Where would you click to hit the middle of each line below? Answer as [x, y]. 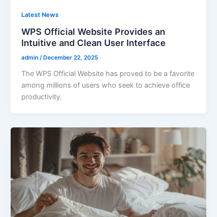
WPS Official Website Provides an [93, 32]
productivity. [42, 97]
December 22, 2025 [71, 57]
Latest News [40, 15]
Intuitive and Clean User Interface [94, 43]
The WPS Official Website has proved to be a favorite [108, 73]
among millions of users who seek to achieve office [106, 85]
